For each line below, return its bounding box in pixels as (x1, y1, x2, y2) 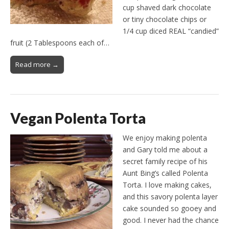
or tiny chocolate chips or (123, 14, 207, 24)
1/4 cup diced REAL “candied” (123, 26, 219, 36)
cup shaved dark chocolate (123, 2, 211, 12)
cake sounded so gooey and (123, 203, 216, 214)
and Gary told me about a (123, 145, 208, 155)
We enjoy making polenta (123, 133, 207, 143)
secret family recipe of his (123, 156, 208, 167)
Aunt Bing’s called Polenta (123, 168, 208, 178)
